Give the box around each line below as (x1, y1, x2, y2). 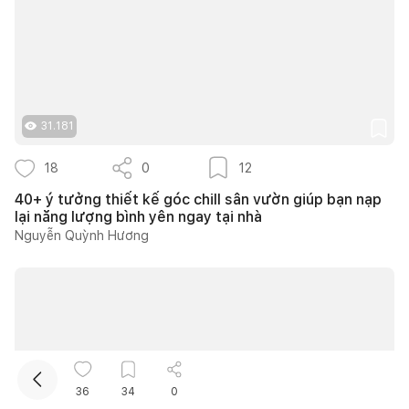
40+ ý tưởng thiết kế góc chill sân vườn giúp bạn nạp (15, 190, 382, 208)
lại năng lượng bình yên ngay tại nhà (15, 207, 262, 225)
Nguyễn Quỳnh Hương (15, 227, 149, 243)
